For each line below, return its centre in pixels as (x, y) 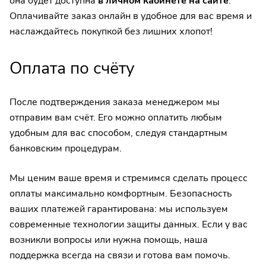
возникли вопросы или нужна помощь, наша (109, 240)
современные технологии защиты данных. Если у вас (129, 225)
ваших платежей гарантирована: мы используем (119, 209)
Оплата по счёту (72, 69)
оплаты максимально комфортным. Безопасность (121, 194)
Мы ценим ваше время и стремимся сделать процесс (129, 178)
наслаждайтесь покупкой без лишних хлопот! (111, 32)
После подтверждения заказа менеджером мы (115, 102)
